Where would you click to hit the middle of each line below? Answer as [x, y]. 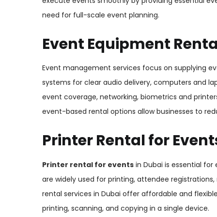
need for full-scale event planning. [101, 15]
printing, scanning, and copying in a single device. [126, 208]
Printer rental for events [88, 164]
